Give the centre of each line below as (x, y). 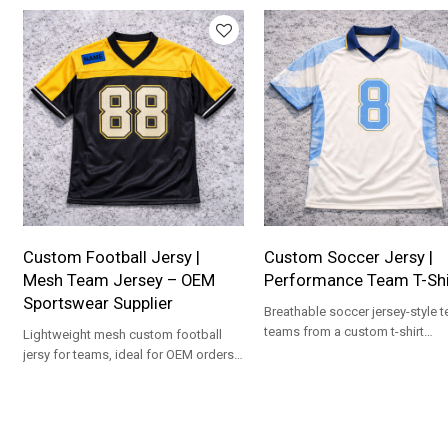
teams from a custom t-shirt (343, 331)
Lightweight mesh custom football (123, 334)
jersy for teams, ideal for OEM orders (129, 354)
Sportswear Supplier (98, 303)
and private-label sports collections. (127, 374)
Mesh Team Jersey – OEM (119, 280)
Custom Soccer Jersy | (348, 257)
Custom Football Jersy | (112, 257)
